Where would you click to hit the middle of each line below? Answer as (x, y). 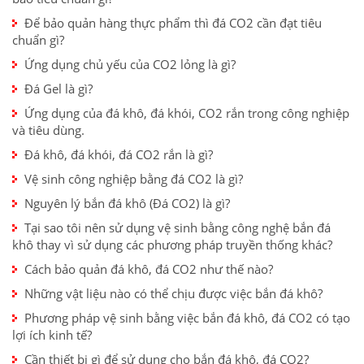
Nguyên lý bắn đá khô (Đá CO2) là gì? (127, 204)
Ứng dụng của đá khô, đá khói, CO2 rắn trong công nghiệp (187, 113)
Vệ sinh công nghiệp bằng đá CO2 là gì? (134, 179)
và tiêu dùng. (48, 130)
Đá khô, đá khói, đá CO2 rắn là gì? (119, 155)
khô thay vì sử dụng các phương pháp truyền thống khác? (172, 245)
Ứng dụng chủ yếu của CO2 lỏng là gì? (130, 65)
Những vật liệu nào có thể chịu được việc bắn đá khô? (173, 294)
